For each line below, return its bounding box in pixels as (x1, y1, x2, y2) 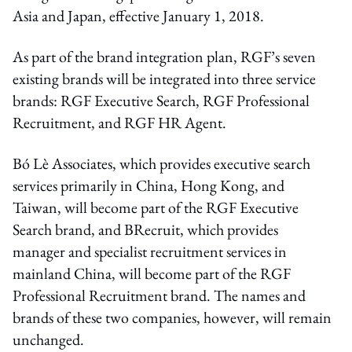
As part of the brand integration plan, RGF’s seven (13, 46, 316, 67)
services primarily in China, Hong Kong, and (13, 174, 284, 196)
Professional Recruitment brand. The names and (13, 284, 306, 306)
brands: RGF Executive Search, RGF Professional (13, 90, 310, 111)
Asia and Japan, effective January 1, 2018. (13, 5, 264, 26)
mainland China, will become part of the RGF (13, 262, 291, 284)
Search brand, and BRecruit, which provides (13, 218, 278, 240)
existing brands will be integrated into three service (13, 68, 316, 89)
